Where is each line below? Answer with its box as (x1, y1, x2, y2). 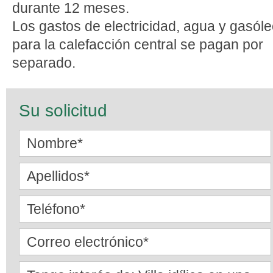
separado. (12, 55, 76, 71)
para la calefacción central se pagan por (12, 37, 263, 52)
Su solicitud (19, 101, 107, 120)
